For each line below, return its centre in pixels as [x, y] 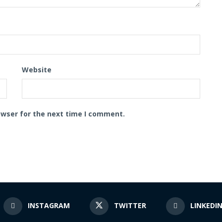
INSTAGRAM [49, 206]
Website [37, 70]
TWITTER [130, 206]
